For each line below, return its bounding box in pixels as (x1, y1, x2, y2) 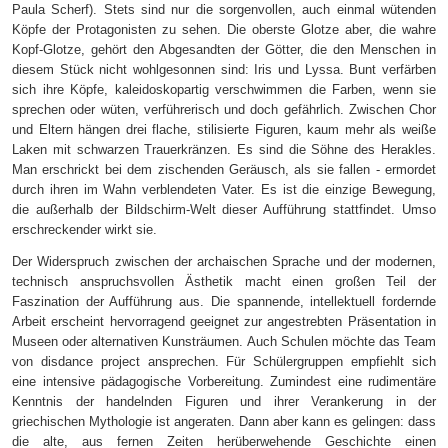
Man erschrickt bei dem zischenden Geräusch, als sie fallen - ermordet (12, 162, 436, 178)
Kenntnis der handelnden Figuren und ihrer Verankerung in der (12, 394, 436, 410)
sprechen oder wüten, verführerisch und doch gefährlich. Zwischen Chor (12, 102, 436, 118)
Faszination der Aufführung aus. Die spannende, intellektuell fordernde (12, 294, 436, 310)
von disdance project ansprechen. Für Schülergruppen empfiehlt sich (12, 354, 436, 370)
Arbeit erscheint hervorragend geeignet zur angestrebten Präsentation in (12, 314, 436, 330)
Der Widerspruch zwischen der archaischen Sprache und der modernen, (12, 254, 436, 270)
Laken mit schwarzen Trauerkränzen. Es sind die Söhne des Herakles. (12, 142, 436, 158)
